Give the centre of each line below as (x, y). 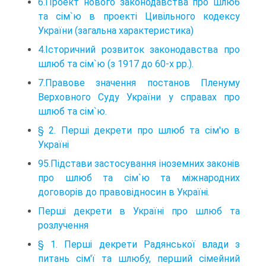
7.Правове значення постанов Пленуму (139, 83)
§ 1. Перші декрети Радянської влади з (139, 244)
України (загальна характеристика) (116, 30)
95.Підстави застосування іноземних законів (139, 163)
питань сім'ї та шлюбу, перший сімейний (139, 258)
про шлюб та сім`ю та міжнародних (139, 178)
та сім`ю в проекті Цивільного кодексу (139, 16)
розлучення (63, 225)
